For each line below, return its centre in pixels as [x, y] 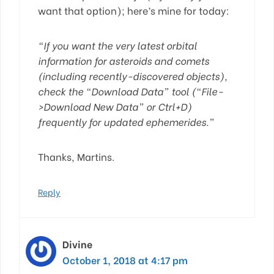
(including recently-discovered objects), [133, 75]
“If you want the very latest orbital [117, 45]
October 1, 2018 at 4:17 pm [125, 259]
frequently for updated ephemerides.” [126, 121]
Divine [77, 243]
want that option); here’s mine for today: [134, 10]
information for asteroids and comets [124, 60]
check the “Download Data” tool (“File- [131, 91]
